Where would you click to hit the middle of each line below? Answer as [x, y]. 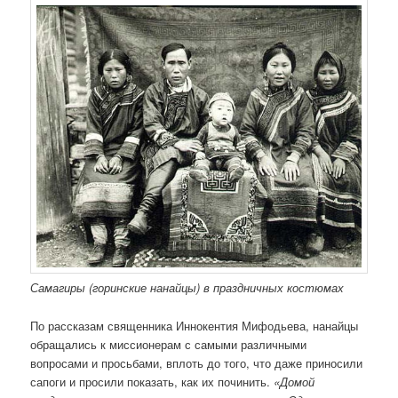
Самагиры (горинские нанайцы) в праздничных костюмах [187, 288]
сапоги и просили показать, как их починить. [152, 381]
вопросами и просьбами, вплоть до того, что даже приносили [197, 362]
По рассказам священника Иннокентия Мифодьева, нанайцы [195, 325]
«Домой [295, 381]
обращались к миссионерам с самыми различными [169, 344]
